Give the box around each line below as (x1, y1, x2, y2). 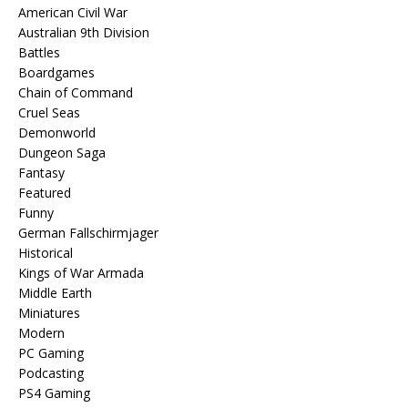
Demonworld (18, 124, 96, 141)
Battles (18, 44, 60, 61)
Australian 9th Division (18, 24, 149, 41)
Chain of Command (18, 84, 133, 101)
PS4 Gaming (18, 384, 90, 402)
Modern (18, 324, 65, 342)
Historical (18, 244, 73, 261)
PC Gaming (18, 344, 84, 362)
